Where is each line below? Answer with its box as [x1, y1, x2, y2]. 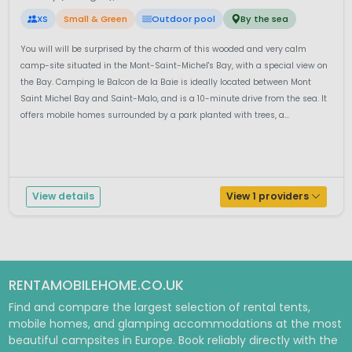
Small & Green [63, 13, 127, 26]
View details [31, 189, 94, 203]
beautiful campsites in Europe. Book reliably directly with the [8, 332, 338, 349]
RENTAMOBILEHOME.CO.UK [8, 276, 184, 295]
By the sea [240, 13, 289, 26]
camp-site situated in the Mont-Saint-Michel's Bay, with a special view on [20, 60, 328, 72]
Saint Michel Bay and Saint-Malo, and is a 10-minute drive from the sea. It [20, 93, 327, 105]
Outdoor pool [152, 13, 216, 26]
